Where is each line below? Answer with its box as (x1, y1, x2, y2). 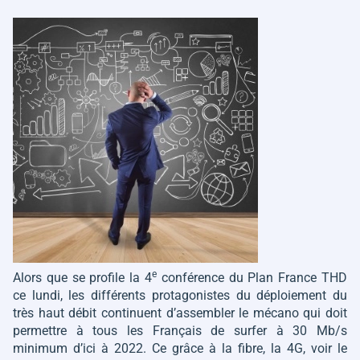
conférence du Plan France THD (157, 270, 347, 285)
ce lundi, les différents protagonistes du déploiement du (13, 288, 347, 303)
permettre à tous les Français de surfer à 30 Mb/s (13, 323, 347, 338)
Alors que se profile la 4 (13, 270, 152, 285)
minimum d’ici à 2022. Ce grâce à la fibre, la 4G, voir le (13, 341, 347, 356)
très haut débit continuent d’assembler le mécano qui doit (13, 305, 347, 321)
